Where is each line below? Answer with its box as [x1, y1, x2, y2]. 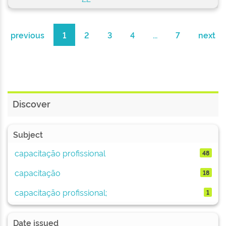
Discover [13, 97, 50, 109]
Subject [13, 129, 43, 140]
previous [11, 29, 44, 40]
